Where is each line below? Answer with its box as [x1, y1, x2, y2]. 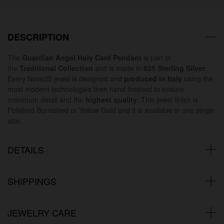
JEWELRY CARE [7, 205, 76, 219]
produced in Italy [124, 73, 182, 83]
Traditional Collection [19, 62, 93, 73]
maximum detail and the [7, 94, 85, 104]
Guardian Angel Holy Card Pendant [22, 52, 141, 62]
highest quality [85, 94, 137, 104]
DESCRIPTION [7, 30, 69, 43]
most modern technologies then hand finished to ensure [7, 83, 184, 94]
